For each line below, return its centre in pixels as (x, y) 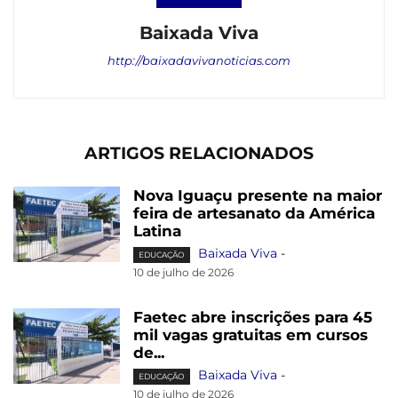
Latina (157, 231)
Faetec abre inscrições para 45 (253, 318)
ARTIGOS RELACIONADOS (199, 154)
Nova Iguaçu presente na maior (258, 196)
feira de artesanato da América (254, 214)
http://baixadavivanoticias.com (199, 61)
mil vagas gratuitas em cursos (251, 335)
